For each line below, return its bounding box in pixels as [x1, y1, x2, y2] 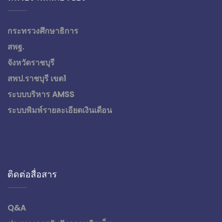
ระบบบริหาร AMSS [7, 89, 74, 100]
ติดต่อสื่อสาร [7, 168, 57, 180]
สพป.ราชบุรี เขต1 [7, 73, 66, 84]
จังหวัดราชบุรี [7, 57, 55, 68]
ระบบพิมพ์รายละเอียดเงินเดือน [7, 105, 112, 116]
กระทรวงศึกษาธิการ [7, 25, 78, 37]
